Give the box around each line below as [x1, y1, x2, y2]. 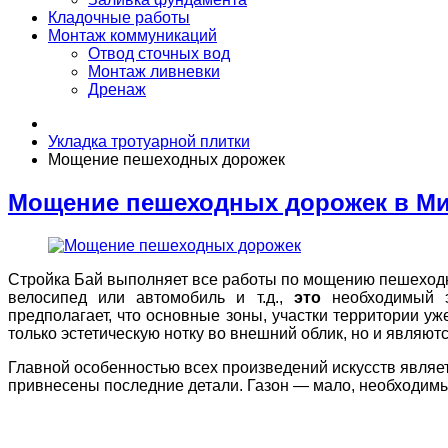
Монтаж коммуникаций [48, 27, 217, 44]
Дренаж [88, 81, 146, 98]
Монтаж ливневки [88, 63, 220, 80]
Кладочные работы [48, 9, 190, 26]
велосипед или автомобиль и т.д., [8, 288, 294, 306]
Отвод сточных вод [88, 45, 230, 62]
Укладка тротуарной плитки [48, 133, 250, 150]
